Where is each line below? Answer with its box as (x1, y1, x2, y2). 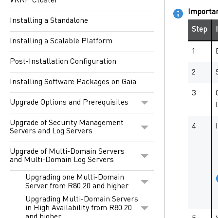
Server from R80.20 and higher (25, 182, 128, 190)
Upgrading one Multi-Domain (25, 173, 124, 182)
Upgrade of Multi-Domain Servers (10, 147, 125, 156)
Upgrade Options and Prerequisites (10, 98, 128, 107)
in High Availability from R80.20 (25, 204, 132, 213)
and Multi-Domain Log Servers (10, 156, 114, 164)
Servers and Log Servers (10, 127, 92, 135)
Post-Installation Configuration (10, 57, 116, 66)
